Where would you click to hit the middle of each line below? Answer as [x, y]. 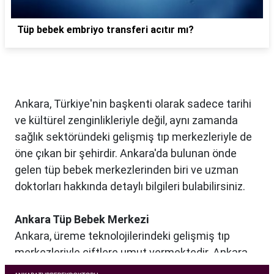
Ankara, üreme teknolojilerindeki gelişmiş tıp [122, 236]
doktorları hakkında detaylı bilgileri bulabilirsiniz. [130, 187]
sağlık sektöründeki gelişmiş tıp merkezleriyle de [133, 137]
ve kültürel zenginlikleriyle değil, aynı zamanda [126, 120]
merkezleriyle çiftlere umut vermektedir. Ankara [131, 253]
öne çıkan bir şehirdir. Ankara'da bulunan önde [126, 154]
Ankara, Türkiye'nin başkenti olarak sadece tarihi [133, 104]
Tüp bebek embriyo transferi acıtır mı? [106, 30]
